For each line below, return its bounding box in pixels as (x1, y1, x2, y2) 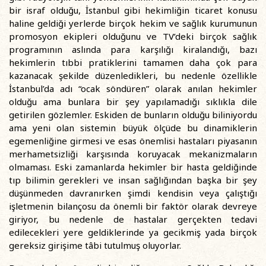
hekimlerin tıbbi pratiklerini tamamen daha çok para (9, 56, 257, 68)
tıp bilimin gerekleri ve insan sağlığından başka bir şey (9, 174, 257, 186)
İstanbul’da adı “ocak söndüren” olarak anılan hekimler (9, 83, 257, 94)
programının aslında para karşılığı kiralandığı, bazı (9, 43, 257, 55)
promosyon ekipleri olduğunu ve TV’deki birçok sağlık (9, 30, 257, 42)
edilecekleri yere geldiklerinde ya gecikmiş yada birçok (9, 226, 257, 238)
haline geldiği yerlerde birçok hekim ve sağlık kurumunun (9, 17, 257, 29)
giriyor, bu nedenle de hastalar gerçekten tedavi (9, 213, 257, 225)
